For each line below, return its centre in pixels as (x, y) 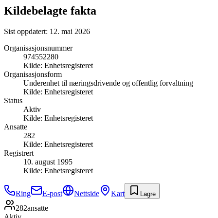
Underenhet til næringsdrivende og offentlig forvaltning (108, 83)
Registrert (19, 153)
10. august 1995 (48, 162)
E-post (52, 193)
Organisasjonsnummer (38, 48)
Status (13, 100)
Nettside (87, 193)
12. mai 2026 (70, 31)
